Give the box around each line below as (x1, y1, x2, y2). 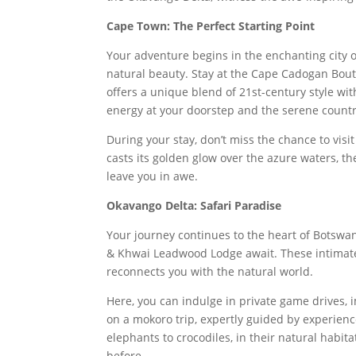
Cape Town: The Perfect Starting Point (106, 18, 315, 33)
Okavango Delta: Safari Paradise (106, 198, 282, 213)
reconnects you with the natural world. (106, 264, 314, 279)
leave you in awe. (106, 168, 199, 184)
